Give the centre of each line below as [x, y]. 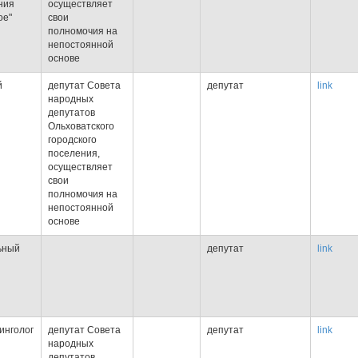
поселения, [74, 153]
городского [72, 140]
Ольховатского [81, 126]
